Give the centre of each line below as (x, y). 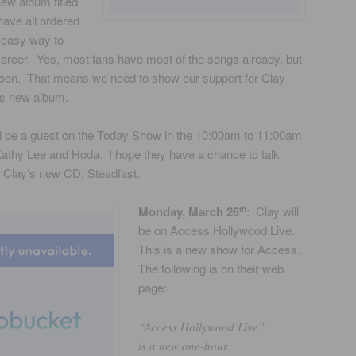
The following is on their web (211, 269)
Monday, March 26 (189, 212)
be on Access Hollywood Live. (219, 230)
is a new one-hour (184, 345)
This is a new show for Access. (221, 250)
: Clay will (273, 211)
